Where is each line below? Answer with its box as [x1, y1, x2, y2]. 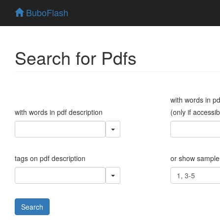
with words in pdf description [15, 107, 103, 117]
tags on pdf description [15, 153, 85, 163]
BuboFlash [24, 6, 68, 19]
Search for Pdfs [15, 44, 137, 70]
